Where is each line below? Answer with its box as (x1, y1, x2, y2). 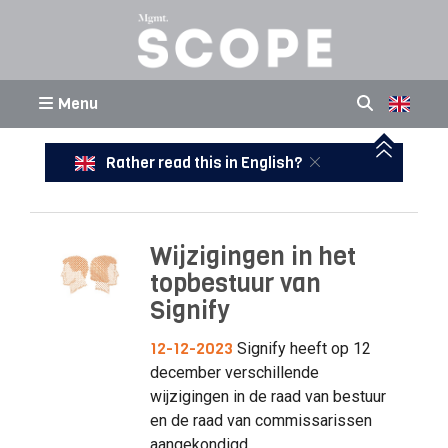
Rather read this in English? (102, 152, 305, 173)
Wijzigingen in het (149, 240, 356, 273)
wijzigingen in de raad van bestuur (149, 386, 386, 406)
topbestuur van (149, 267, 321, 300)
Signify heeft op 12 (232, 338, 371, 358)
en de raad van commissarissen (149, 410, 372, 430)
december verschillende (149, 362, 319, 382)
